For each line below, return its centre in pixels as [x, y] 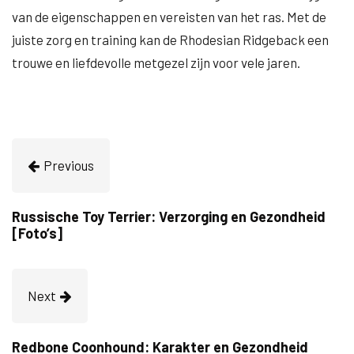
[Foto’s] [37, 233]
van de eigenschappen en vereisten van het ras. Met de [169, 17]
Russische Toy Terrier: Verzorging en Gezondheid [169, 217]
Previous [69, 165]
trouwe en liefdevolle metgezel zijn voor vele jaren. [156, 62]
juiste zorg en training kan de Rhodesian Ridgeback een [170, 40]
